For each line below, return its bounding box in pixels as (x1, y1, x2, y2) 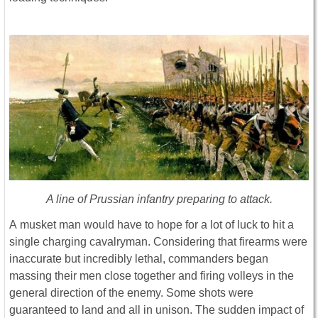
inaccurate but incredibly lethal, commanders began (9, 253, 268, 265)
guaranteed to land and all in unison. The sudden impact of (9, 304, 304, 317)
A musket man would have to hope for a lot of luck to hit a (9, 219, 294, 231)
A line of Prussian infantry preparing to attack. (45, 193, 273, 206)
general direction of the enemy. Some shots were (9, 287, 253, 300)
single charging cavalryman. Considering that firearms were (9, 236, 307, 248)
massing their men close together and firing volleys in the (9, 270, 294, 283)
